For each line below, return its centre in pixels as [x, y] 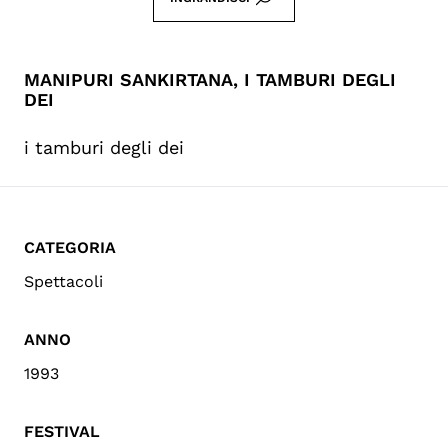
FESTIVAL [62, 431]
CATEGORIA [70, 247]
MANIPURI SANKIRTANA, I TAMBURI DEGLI [210, 79]
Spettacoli [63, 281]
